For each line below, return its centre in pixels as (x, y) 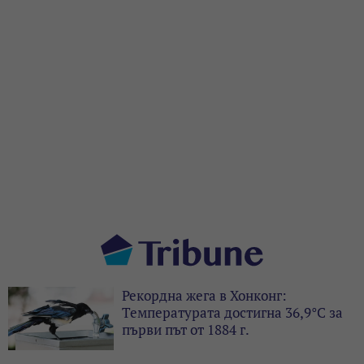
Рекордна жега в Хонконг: (204, 295)
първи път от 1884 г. (186, 329)
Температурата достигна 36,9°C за (232, 312)
